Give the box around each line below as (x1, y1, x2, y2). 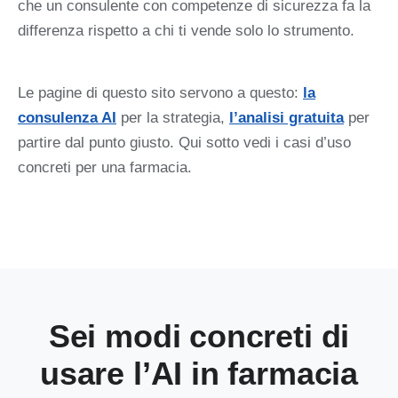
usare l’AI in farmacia (39, 354, 359, 392)
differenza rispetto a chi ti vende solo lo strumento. (18, 21, 354, 39)
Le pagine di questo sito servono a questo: (18, 84, 303, 102)
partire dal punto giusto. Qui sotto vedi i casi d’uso (18, 134, 351, 152)
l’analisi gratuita (229, 109, 344, 127)
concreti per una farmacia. (18, 159, 192, 177)
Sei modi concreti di (48, 317, 350, 354)
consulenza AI (18, 109, 116, 127)
